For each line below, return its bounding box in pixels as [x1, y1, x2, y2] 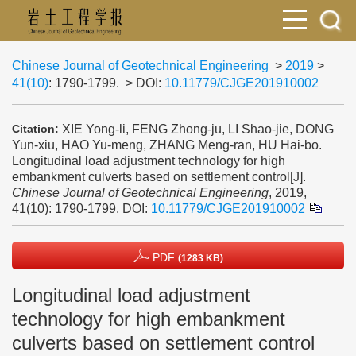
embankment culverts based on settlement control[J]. [12, 169, 306, 184]
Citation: [12, 122, 59, 135]
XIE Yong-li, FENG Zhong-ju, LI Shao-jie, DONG [62, 122, 334, 136]
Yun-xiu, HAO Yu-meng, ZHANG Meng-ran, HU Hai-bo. [12, 137, 322, 152]
